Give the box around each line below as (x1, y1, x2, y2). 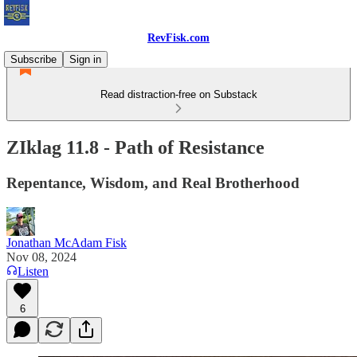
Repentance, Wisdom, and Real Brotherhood (6, 174, 300, 191)
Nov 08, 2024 (6, 249, 76, 264)
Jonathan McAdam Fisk (6, 235, 127, 249)
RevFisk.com (147, 32, 210, 44)
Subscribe (10, 53, 57, 65)
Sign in (69, 53, 101, 65)
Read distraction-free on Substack (100, 88, 257, 100)
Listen (18, 264, 49, 278)
